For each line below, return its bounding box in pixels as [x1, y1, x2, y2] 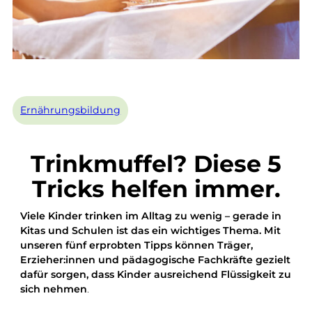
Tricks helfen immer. [31, 174, 281, 203]
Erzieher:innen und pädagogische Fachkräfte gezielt [20, 253, 291, 266]
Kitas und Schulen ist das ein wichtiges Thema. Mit [20, 224, 281, 237]
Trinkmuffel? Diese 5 [31, 149, 281, 178]
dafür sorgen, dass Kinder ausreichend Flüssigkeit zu [20, 267, 292, 281]
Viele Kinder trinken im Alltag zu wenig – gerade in [20, 209, 282, 222]
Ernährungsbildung [20, 103, 121, 116]
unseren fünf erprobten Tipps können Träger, [20, 238, 253, 251]
